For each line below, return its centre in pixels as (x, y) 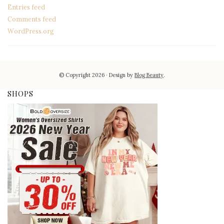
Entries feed (26, 7)
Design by (122, 75)
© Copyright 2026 (81, 75)
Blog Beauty (149, 75)
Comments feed (32, 19)
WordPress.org (31, 31)
